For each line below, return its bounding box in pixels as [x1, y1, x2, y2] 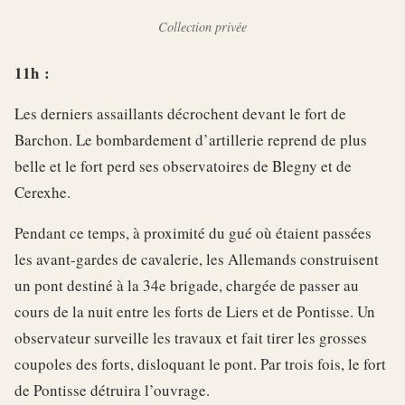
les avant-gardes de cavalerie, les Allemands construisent [14, 248, 379, 269]
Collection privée [158, 17, 247, 35]
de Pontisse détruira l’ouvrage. [14, 379, 210, 400]
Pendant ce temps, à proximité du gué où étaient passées [14, 221, 372, 243]
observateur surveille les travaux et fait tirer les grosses [14, 326, 367, 348]
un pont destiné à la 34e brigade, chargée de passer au [14, 274, 359, 296]
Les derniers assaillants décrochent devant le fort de [14, 102, 346, 124]
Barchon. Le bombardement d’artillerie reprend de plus [14, 128, 367, 150]
